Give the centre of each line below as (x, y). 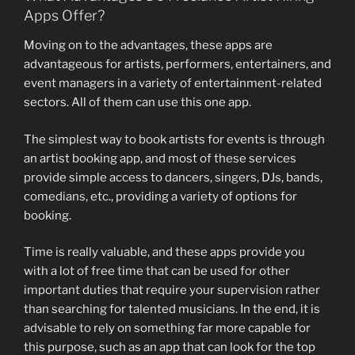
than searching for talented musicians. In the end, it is (172, 309)
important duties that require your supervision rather (172, 290)
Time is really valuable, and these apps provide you (164, 252)
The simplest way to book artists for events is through (174, 139)
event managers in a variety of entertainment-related (173, 84)
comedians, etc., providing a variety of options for (160, 196)
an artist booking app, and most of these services (160, 158)
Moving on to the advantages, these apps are (148, 46)
